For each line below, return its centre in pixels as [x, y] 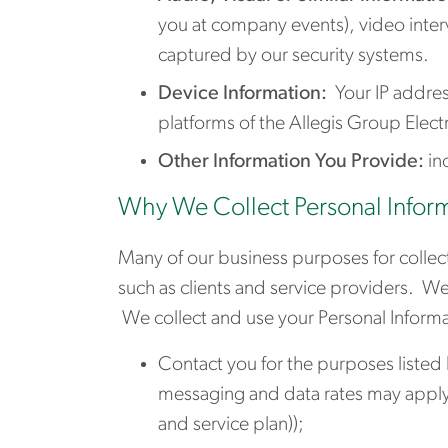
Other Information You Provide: [291, 161]
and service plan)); [231, 424]
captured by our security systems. [293, 55]
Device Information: [242, 93]
